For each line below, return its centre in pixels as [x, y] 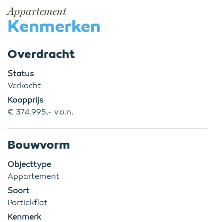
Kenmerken [54, 26]
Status [21, 74]
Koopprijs [25, 100]
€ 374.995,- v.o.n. [40, 112]
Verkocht [24, 86]
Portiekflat [28, 203]
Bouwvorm [39, 145]
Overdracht [41, 54]
